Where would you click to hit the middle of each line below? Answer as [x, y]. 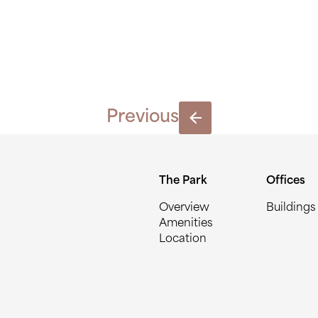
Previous [143, 118]
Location [183, 240]
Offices [286, 181]
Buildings [291, 208]
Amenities [186, 224]
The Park [183, 181]
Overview [184, 208]
